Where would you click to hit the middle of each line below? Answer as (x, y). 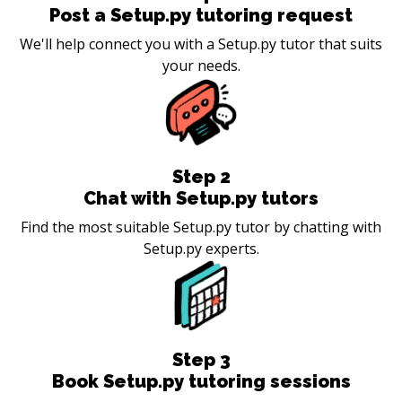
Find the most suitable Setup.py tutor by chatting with (201, 227)
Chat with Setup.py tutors (201, 198)
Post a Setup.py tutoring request (201, 15)
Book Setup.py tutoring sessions (201, 381)
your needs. (201, 65)
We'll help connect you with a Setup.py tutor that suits (201, 44)
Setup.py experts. (201, 248)
